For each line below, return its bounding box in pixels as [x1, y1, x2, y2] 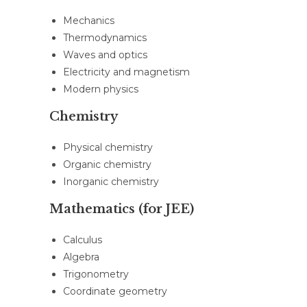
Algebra [63, 251, 99, 263]
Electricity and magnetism [63, 66, 190, 78]
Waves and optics [63, 49, 147, 61]
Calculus [63, 234, 102, 246]
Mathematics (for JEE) [49, 201, 194, 217]
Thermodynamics [63, 32, 147, 44]
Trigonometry [63, 268, 129, 280]
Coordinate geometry [63, 285, 167, 297]
